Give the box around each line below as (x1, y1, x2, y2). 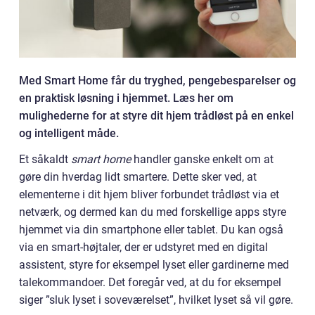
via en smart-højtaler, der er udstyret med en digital (19, 240, 268, 254)
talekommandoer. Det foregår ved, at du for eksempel (19, 276, 281, 289)
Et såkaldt (19, 153, 71, 166)
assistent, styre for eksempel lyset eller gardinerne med (19, 258, 289, 271)
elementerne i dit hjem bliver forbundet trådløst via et (19, 188, 279, 201)
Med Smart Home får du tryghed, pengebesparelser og (19, 74, 296, 87)
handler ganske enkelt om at (131, 153, 274, 166)
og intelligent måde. (19, 127, 119, 140)
